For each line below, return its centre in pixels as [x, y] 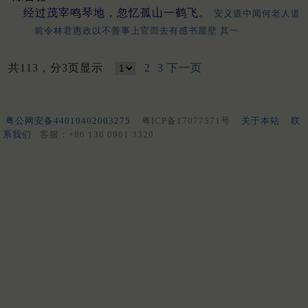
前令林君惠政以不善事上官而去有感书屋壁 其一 [137, 30]
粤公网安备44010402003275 [68, 120]
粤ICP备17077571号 [186, 120]
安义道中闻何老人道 [257, 13]
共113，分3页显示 [59, 67]
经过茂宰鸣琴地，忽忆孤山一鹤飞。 [117, 12]
